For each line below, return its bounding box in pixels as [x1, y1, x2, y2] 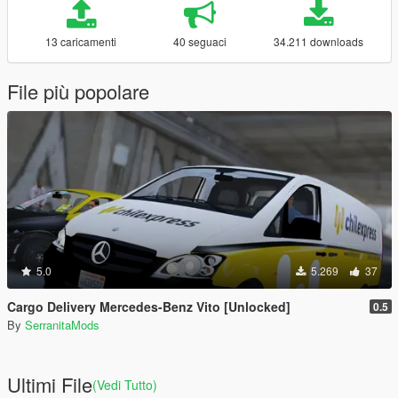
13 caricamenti [45, 34, 117, 49]
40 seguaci [172, 34, 227, 49]
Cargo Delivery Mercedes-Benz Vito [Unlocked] [7, 298, 291, 315]
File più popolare [7, 77, 149, 105]
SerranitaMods [25, 316, 99, 333]
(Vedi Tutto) [92, 376, 157, 394]
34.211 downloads [274, 34, 364, 49]
